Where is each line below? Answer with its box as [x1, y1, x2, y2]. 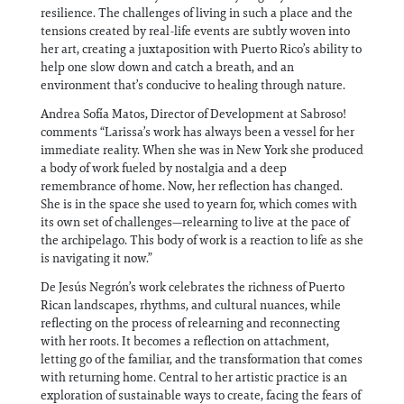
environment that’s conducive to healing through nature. [41, 77, 345, 93]
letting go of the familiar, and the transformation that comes [41, 351, 363, 367]
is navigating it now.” [41, 250, 152, 266]
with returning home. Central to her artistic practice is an [41, 369, 347, 385]
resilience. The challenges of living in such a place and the [41, 5, 353, 21]
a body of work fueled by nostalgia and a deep [41, 160, 287, 176]
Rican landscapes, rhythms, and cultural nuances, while [41, 297, 341, 313]
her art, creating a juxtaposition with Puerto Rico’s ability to [41, 41, 362, 57]
